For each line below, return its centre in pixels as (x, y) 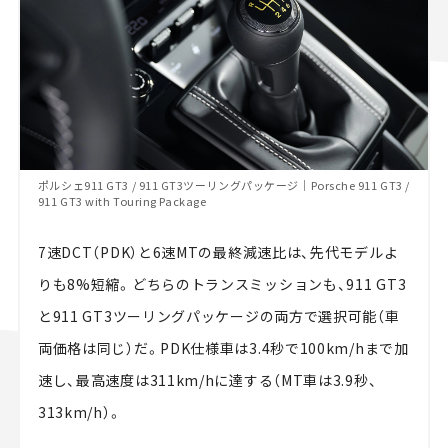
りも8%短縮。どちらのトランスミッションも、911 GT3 (222, 283)
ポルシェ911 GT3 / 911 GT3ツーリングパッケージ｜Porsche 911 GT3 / (223, 184)
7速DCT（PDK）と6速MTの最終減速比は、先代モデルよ (218, 251)
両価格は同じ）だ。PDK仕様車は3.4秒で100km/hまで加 (223, 347)
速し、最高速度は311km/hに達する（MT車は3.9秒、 (207, 379)
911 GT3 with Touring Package (122, 200)
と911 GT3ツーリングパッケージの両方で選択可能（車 (218, 315)
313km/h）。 (80, 411)
